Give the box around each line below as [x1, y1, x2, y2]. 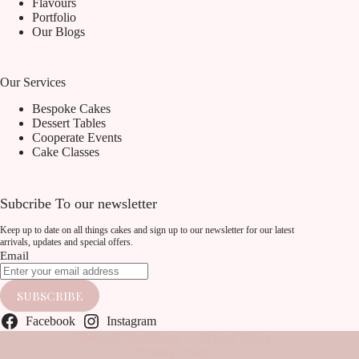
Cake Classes [32, 145, 99, 159]
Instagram [107, 314, 157, 329]
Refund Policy [199, 331, 272, 345]
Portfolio [32, 10, 76, 25]
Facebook [25, 314, 75, 329]
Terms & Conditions [76, 331, 179, 345]
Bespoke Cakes [32, 102, 111, 116]
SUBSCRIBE [17, 288, 83, 305]
